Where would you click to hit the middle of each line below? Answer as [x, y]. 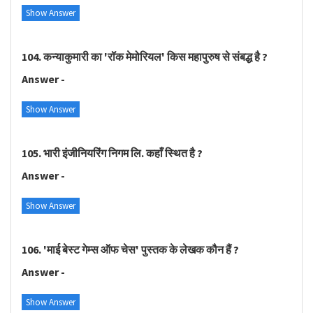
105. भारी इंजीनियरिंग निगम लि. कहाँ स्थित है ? [112, 153]
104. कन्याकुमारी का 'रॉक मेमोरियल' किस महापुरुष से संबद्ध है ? [145, 56]
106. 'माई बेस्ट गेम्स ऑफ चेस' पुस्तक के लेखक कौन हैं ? [130, 249]
